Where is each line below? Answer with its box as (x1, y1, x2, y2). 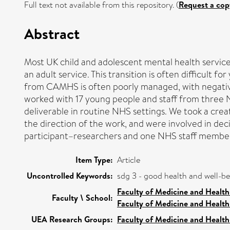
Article (117, 154, 140, 166)
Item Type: (75, 154, 113, 165)
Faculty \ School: (52, 191, 113, 203)
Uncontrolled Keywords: (27, 169, 113, 181)
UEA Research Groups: (31, 213, 113, 225)
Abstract (24, 23, 80, 44)
